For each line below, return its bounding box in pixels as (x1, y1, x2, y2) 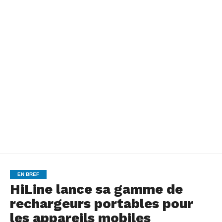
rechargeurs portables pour (9, 195, 193, 212)
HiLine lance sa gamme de (9, 181, 183, 197)
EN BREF (17, 171, 39, 177)
